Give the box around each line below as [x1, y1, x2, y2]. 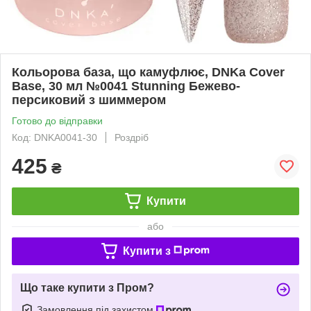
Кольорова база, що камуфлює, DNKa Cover [12, 65, 285, 79]
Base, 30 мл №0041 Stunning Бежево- [12, 78, 240, 93]
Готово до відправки [12, 115, 103, 126]
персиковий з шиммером [12, 92, 166, 107]
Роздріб [115, 131, 149, 143]
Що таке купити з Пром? [20, 281, 154, 294]
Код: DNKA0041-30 [12, 131, 97, 143]
